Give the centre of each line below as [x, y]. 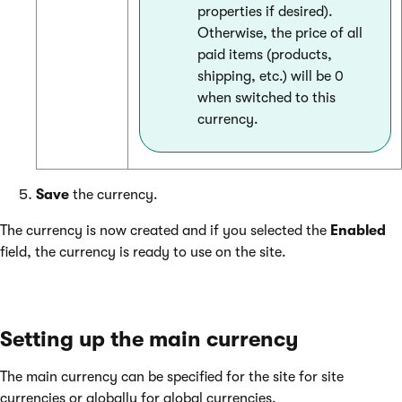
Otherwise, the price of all [280, 34]
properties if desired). [265, 12]
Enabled [358, 231]
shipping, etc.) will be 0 [271, 77]
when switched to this [267, 98]
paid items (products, [265, 55]
